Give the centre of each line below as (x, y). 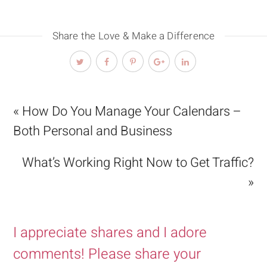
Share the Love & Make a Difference (133, 36)
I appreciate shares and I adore (110, 233)
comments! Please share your (107, 254)
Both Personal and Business (93, 131)
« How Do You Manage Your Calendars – (128, 112)
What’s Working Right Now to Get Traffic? (138, 163)
